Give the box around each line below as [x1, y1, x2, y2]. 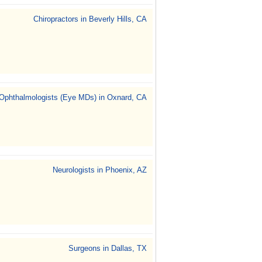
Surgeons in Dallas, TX [68, 244, 147, 253]
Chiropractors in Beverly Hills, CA [33, 15, 147, 23]
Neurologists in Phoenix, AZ [53, 166, 147, 174]
